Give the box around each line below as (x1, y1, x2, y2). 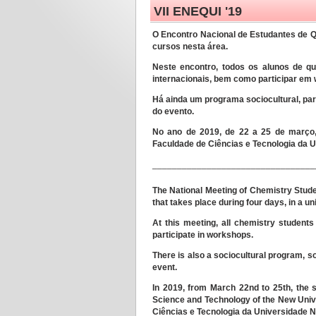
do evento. (152, 107, 194, 116)
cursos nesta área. (152, 42, 228, 51)
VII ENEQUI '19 (154, 4, 242, 18)
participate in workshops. (152, 230, 253, 241)
